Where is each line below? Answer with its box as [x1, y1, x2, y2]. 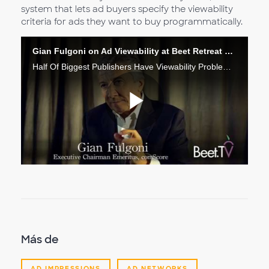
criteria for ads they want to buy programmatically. [21, 16, 243, 27]
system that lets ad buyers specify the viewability [21, 4, 233, 14]
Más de [21, 232, 59, 247]
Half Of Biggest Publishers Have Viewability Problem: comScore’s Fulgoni [222, 61, 231, 71]
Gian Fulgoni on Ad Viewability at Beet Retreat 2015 [224, 46, 233, 56]
